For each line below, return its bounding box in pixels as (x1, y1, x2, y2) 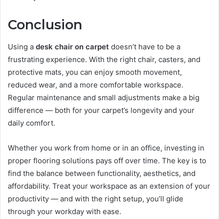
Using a (8, 42, 36, 51)
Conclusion (8, 17, 82, 33)
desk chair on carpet (36, 42, 109, 51)
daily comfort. (8, 118, 55, 128)
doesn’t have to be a (109, 42, 180, 51)
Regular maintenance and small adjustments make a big (8, 92, 199, 102)
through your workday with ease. (8, 206, 121, 216)
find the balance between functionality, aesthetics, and (8, 168, 196, 178)
